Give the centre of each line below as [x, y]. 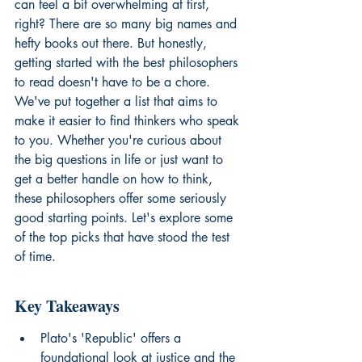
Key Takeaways [67, 306]
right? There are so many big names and [128, 24]
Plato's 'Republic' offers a [113, 338]
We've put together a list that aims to [118, 101]
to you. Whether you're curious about [120, 140]
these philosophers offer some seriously [122, 198]
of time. [35, 257]
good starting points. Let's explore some [126, 218]
